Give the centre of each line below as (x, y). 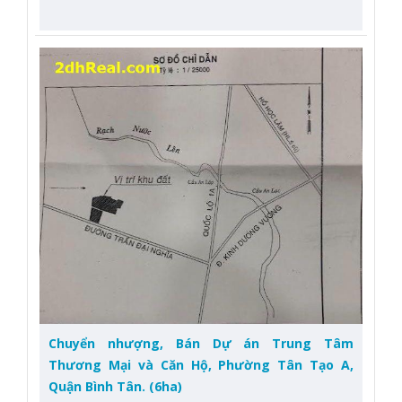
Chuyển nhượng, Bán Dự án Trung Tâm (201, 344)
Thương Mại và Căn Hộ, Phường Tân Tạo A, (201, 365)
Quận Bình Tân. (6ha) (115, 387)
